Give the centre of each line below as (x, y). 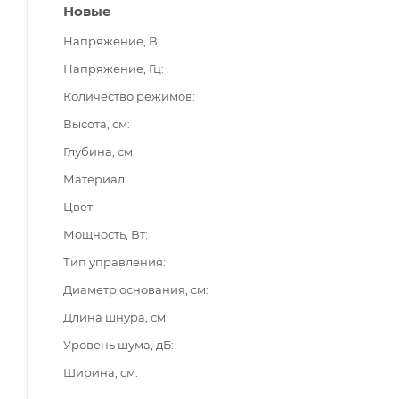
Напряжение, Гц (112, 68)
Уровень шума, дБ (117, 344)
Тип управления (113, 261)
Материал (94, 179)
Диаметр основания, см (134, 289)
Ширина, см (99, 372)
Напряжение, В (110, 41)
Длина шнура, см (114, 317)
